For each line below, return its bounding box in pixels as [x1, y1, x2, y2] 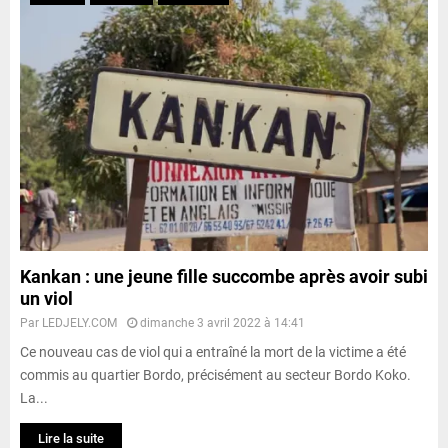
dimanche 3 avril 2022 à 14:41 [140, 315, 305, 330]
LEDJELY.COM [42, 315, 117, 330]
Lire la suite [38, 430, 104, 446]
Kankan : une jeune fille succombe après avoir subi [20, 265, 428, 287]
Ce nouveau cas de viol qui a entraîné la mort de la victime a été [20, 343, 406, 360]
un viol [20, 287, 73, 309]
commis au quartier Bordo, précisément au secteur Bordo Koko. [20, 366, 411, 383]
